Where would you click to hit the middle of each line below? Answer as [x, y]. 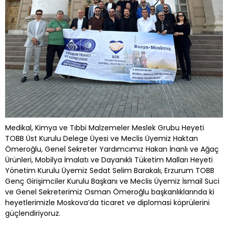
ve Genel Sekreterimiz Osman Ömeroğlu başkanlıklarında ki [110, 192]
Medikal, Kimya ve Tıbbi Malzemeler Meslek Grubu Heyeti [105, 127]
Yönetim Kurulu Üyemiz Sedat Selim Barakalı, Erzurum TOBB [110, 170]
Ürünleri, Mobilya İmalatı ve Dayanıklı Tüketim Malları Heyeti [109, 160]
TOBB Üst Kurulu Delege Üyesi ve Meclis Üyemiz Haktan [102, 138]
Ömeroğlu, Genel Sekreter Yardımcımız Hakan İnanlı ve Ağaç [112, 149]
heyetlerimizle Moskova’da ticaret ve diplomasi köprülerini [107, 202]
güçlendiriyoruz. [33, 213]
